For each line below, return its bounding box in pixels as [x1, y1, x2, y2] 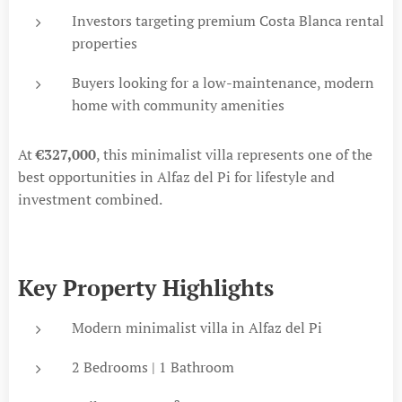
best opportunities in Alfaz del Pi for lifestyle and [18, 166, 335, 187]
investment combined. [18, 188, 162, 209]
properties [72, 32, 137, 53]
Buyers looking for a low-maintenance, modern [72, 72, 374, 92]
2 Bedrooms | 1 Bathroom [72, 356, 234, 377]
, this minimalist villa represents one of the [96, 144, 372, 164]
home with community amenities [72, 94, 284, 115]
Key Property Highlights [18, 272, 274, 302]
